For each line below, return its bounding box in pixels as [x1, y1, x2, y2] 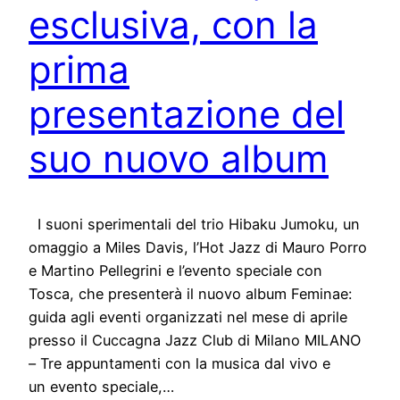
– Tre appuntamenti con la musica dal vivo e [29, 354, 330, 373]
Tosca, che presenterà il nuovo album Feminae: [29, 285, 352, 304]
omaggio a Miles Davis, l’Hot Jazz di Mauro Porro [29, 238, 367, 257]
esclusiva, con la [29, 2, 318, 48]
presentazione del [29, 91, 345, 137]
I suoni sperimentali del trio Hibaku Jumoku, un [29, 215, 360, 234]
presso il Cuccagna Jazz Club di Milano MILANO [29, 331, 361, 350]
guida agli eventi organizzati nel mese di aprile [29, 308, 347, 327]
